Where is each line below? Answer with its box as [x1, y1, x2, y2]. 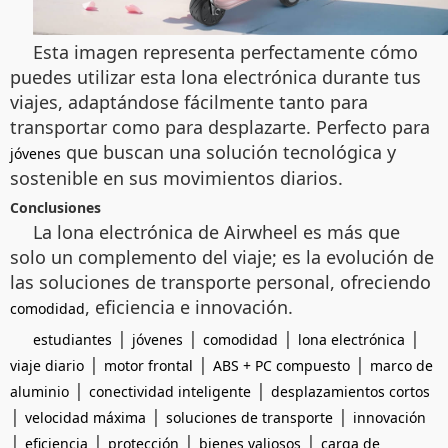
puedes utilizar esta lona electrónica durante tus [10, 65, 421, 89]
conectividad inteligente [89, 382, 251, 401]
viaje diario [10, 356, 84, 375]
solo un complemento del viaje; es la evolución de [10, 245, 434, 269]
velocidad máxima [25, 408, 146, 427]
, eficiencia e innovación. [85, 295, 293, 319]
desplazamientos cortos [271, 382, 430, 401]
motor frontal [104, 356, 193, 375]
